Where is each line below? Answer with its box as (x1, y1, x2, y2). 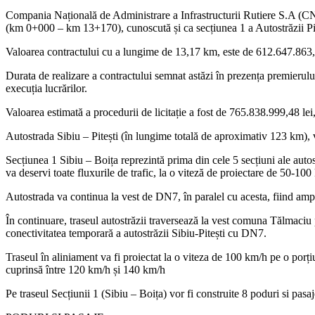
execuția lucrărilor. (6, 82, 87, 94)
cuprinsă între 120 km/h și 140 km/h (6, 263, 165, 276)
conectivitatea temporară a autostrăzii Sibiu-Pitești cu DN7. (6, 226, 266, 239)
